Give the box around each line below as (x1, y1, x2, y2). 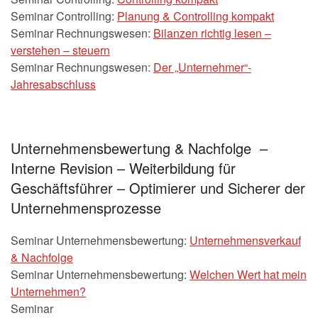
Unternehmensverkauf (190, 231, 301, 248)
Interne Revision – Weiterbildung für (11, 157, 236, 178)
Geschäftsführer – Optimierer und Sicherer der (11, 177, 305, 198)
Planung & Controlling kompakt (117, 7, 274, 24)
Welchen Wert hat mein (190, 265, 307, 283)
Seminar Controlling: (11, 7, 117, 24)
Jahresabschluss (11, 75, 96, 92)
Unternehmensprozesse (11, 197, 161, 218)
